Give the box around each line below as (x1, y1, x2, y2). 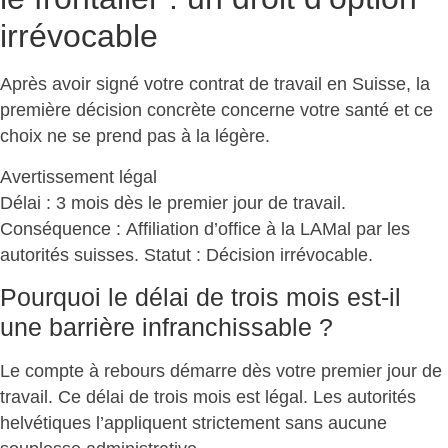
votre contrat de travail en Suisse (144, 74, 406, 95)
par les (351, 218, 410, 239)
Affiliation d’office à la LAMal (126, 218, 351, 239)
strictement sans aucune (192, 412, 387, 433)
